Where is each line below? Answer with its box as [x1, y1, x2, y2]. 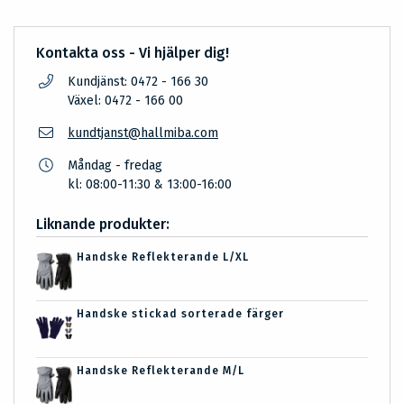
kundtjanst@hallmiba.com [68, 125, 218, 142]
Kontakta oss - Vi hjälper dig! [36, 44, 229, 62]
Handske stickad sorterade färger [76, 308, 284, 321]
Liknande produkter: [36, 216, 170, 234]
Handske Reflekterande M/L [76, 364, 244, 378]
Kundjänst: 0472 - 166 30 [68, 74, 208, 90]
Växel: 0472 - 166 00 [68, 93, 183, 109]
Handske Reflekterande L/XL [76, 251, 249, 264]
